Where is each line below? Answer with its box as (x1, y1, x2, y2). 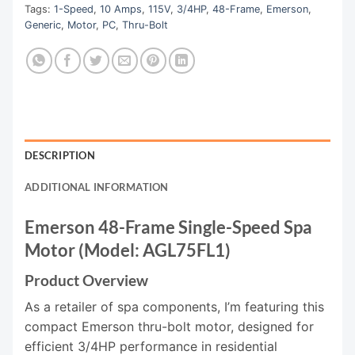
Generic (25, 19, 61, 32)
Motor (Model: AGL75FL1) (25, 239, 231, 261)
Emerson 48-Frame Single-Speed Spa (25, 216, 312, 239)
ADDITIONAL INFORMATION (25, 181, 169, 194)
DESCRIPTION (25, 149, 95, 162)
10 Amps (100, 3, 142, 16)
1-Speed (54, 3, 94, 16)
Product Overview (25, 270, 148, 289)
